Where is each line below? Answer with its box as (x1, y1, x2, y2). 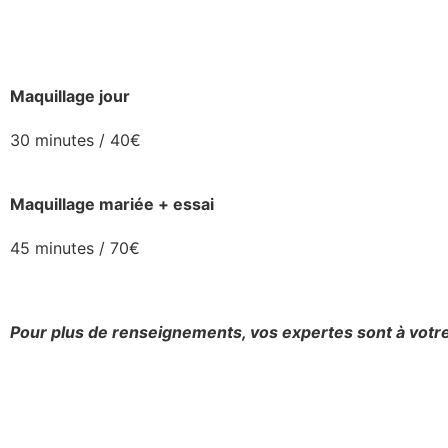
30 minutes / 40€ (10, 130, 141, 150)
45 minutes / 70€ (10, 238, 140, 258)
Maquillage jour (10, 86, 130, 106)
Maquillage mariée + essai (10, 194, 214, 214)
